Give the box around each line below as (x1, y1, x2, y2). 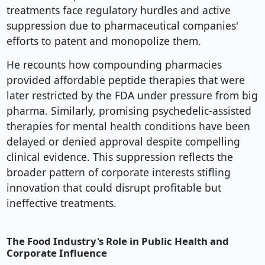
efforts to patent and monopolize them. (6, 34, 201, 49)
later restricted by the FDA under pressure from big (6, 88, 258, 103)
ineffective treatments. (6, 196, 117, 211)
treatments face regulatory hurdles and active (6, 3, 231, 18)
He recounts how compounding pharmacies (6, 57, 222, 72)
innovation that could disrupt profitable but (6, 180, 221, 195)
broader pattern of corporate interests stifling (6, 165, 231, 180)
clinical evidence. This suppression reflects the (6, 150, 233, 164)
